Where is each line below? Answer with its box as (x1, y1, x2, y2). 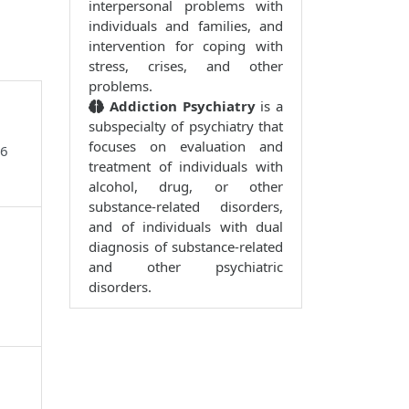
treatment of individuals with (89, 157, 283, 176)
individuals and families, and (89, 16, 283, 36)
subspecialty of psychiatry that (89, 117, 283, 136)
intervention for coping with (89, 37, 283, 56)
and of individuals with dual (89, 217, 283, 236)
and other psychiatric (89, 257, 283, 277)
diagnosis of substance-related (89, 237, 283, 257)
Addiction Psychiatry (104, 97, 261, 116)
